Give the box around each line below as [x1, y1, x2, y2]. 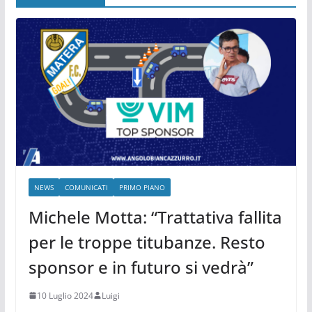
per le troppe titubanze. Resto [28, 230, 265, 253]
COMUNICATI [64, 182, 108, 192]
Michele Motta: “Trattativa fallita [28, 205, 282, 228]
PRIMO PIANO [118, 182, 165, 192]
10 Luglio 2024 [36, 289, 93, 302]
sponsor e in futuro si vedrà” [28, 255, 253, 279]
